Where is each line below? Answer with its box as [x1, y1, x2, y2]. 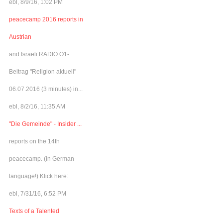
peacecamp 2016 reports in [9, 15, 83, 23]
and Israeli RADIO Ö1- [9, 50, 69, 58]
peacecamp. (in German [9, 155, 74, 162]
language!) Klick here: [9, 172, 68, 180]
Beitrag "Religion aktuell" [9, 68, 76, 75]
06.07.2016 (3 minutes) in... [9, 85, 83, 93]
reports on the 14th [9, 137, 60, 145]
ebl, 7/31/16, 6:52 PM [9, 190, 66, 197]
